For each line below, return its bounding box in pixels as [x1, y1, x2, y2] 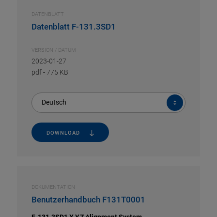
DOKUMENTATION [31, 184, 75, 190]
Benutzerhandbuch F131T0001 [31, 195, 145, 204]
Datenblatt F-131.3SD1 [31, 22, 116, 31]
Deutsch [42, 98, 66, 106]
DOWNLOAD [46, 129, 80, 136]
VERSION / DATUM [31, 47, 76, 53]
